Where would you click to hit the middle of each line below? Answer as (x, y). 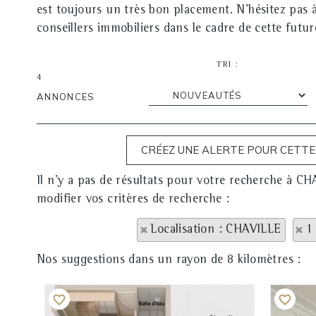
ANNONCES (66, 97)
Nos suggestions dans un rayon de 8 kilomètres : (169, 260)
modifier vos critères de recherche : (133, 200)
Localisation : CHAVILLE (216, 230)
